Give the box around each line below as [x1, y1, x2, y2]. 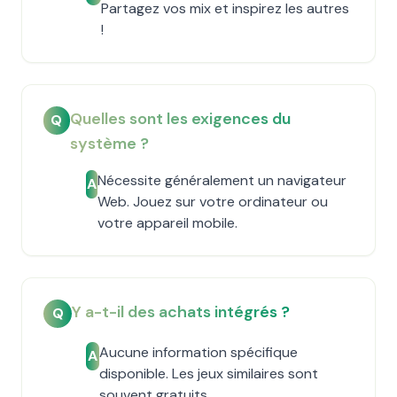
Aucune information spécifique [99, 343, 299, 362]
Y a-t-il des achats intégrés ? [72, 301, 290, 323]
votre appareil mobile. [97, 214, 238, 232]
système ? [69, 133, 149, 154]
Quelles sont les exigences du [69, 108, 291, 129]
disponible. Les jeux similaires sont [99, 364, 319, 383]
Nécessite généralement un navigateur [97, 171, 347, 190]
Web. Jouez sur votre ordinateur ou [97, 192, 329, 211]
